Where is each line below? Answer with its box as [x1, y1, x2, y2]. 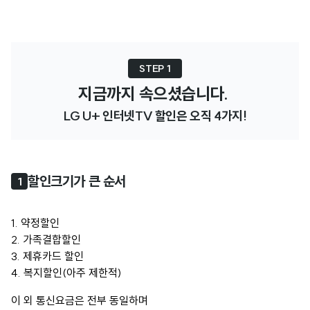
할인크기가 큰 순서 [28, 172, 126, 190]
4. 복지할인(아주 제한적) [11, 266, 122, 280]
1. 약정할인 [11, 216, 60, 230]
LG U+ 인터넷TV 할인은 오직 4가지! [63, 108, 247, 125]
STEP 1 [139, 62, 171, 75]
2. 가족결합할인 [11, 232, 81, 247]
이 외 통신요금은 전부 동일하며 [11, 293, 148, 308]
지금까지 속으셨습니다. [78, 83, 232, 104]
